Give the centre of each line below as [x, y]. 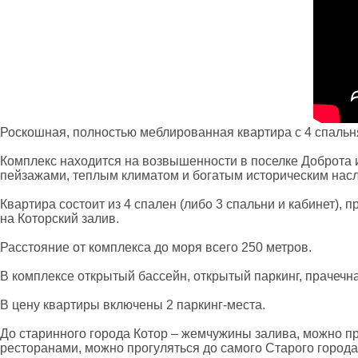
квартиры [72, 305]
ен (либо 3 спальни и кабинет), [252, 205]
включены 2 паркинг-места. [183, 305]
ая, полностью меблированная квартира [173, 133]
